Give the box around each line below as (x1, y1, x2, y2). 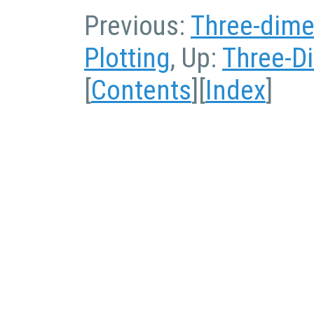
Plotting (84, 41, 170, 74)
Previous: (84, 9, 191, 42)
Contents (91, 74, 191, 107)
